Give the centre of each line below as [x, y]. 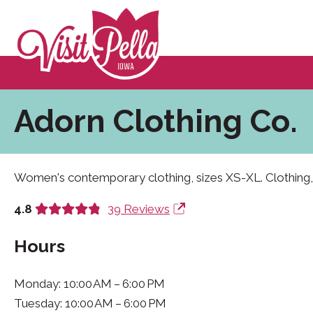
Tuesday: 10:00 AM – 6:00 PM [90, 303]
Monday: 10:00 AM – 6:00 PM [89, 284]
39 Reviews [139, 209]
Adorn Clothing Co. [156, 121]
